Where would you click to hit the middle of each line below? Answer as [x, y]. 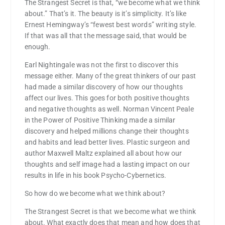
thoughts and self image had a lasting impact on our [107, 164]
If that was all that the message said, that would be [105, 36]
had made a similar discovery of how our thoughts [104, 87]
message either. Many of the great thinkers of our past [110, 76]
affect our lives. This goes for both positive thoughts [107, 98]
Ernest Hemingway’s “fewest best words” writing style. [110, 25]
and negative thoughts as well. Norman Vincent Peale [109, 109]
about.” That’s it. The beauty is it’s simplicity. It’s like [105, 14]
